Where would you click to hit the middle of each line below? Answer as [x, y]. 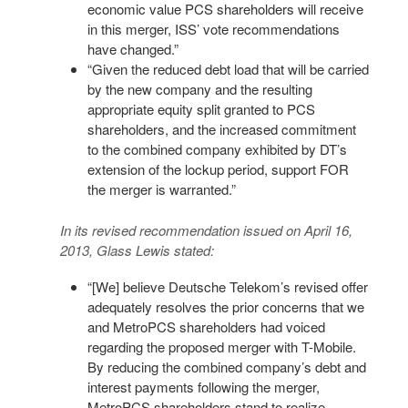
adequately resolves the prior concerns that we [225, 306]
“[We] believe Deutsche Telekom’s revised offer [227, 286]
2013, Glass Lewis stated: [137, 250]
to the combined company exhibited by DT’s [217, 149]
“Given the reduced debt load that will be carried [228, 69]
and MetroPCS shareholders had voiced [206, 326]
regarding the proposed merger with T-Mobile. [221, 346]
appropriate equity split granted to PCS [201, 109]
